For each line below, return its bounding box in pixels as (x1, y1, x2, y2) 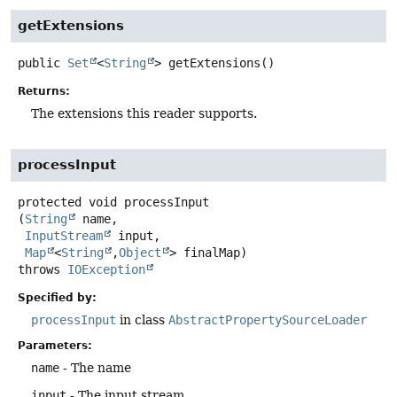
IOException (67, 262, 145, 277)
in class (116, 313, 168, 328)
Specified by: (18, 292, 97, 305)
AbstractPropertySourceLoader (168, 313, 367, 328)
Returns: (18, 85, 70, 97)
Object (119, 245, 161, 261)
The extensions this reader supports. (31, 106, 257, 121)
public (18, 55, 60, 70)
